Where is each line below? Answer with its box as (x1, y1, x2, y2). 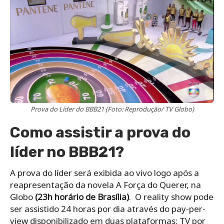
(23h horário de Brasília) (35, 190, 129, 202)
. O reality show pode (129, 190, 213, 202)
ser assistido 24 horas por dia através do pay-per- (10, 202, 205, 214)
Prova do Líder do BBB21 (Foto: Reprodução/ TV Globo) (30, 104, 194, 113)
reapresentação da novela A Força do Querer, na (10, 178, 201, 190)
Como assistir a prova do (10, 123, 190, 141)
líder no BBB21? (10, 142, 124, 161)
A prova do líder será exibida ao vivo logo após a (10, 166, 199, 178)
